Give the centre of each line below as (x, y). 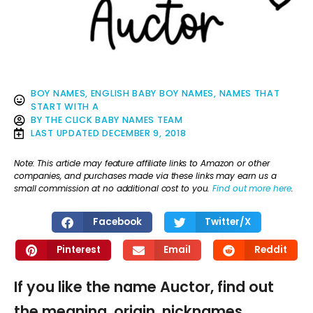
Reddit (270, 250)
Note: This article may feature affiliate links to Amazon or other (142, 163)
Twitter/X (228, 222)
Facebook (117, 222)
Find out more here (252, 188)
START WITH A (65, 107)
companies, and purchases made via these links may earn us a (146, 175)
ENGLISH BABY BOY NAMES (152, 94)
